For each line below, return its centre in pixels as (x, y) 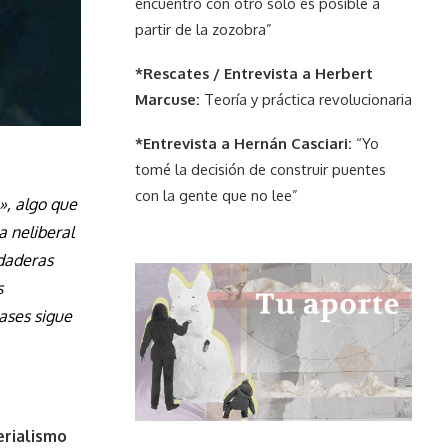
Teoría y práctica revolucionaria (308, 99)
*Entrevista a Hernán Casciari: (243, 143)
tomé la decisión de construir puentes (260, 169)
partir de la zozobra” (203, 29)
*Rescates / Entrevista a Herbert (254, 73)
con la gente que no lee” (216, 195)
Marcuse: (169, 99)
